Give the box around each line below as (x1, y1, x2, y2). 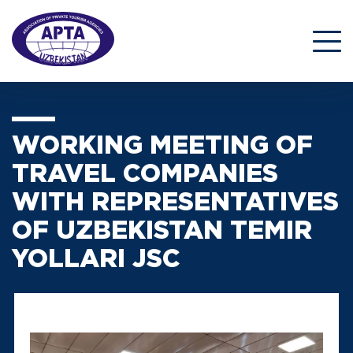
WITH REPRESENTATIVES (12, 192, 339, 215)
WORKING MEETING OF (12, 136, 313, 158)
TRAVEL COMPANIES (12, 164, 278, 187)
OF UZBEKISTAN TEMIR (12, 221, 312, 243)
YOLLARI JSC (12, 249, 180, 272)
